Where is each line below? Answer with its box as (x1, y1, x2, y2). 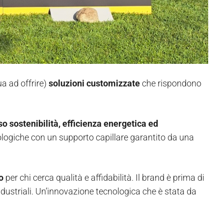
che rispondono (142, 78, 201, 89)
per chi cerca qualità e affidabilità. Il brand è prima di (3, 172, 204, 183)
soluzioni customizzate (49, 78, 142, 89)
